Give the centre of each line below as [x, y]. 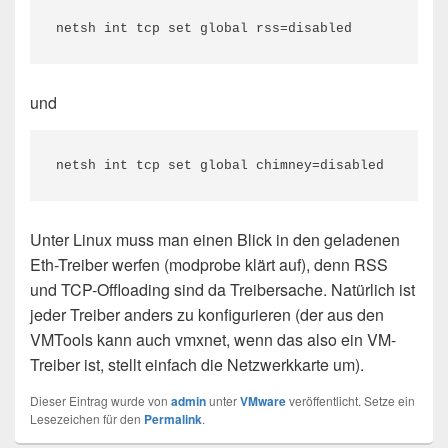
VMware [263, 401]
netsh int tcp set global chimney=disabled [220, 166]
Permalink [173, 419]
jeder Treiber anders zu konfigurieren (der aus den [207, 315]
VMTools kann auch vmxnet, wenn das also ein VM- [213, 340]
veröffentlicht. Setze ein [350, 401]
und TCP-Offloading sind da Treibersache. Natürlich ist [222, 290]
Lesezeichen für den [87, 419]
